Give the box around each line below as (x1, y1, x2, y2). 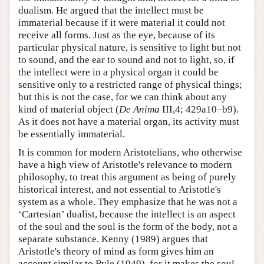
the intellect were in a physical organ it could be (18, 66, 219, 78)
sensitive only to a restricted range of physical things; (18, 78, 242, 90)
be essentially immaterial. (18, 128, 125, 140)
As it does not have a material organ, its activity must (18, 115, 239, 127)
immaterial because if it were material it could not (18, 16, 225, 28)
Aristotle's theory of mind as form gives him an (18, 245, 214, 257)
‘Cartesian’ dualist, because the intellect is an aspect (18, 208, 236, 220)
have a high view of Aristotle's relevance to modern (18, 159, 232, 170)
